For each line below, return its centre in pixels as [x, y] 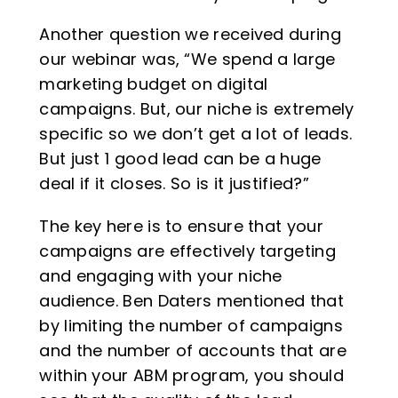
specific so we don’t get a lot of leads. [196, 133]
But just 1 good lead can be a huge [180, 158]
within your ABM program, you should [191, 375]
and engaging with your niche [161, 275]
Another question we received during [190, 34]
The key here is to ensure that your [181, 226]
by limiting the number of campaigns [191, 325]
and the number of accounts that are [193, 350]
